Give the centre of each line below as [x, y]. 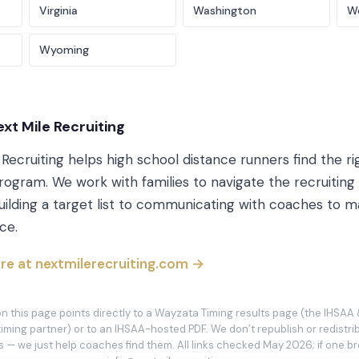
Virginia [58, 10]
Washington [225, 10]
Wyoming [64, 49]
